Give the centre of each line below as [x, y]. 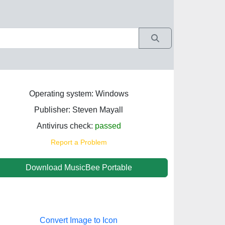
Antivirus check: [66, 126]
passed [108, 126]
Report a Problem [79, 142]
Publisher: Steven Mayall [79, 110]
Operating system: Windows [79, 94]
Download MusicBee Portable [79, 167]
